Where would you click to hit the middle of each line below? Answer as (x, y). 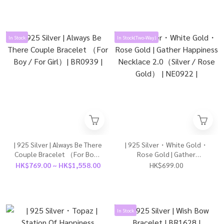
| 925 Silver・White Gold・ (166, 144)
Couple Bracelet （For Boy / (58, 154)
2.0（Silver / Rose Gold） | (166, 173)
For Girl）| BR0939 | (58, 163)
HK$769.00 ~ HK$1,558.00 (58, 165)
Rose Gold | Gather (166, 154)
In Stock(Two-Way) (136, 37)
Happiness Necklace (166, 163)
